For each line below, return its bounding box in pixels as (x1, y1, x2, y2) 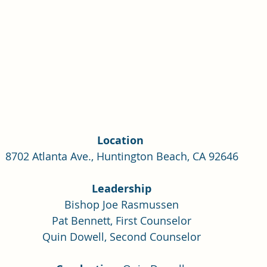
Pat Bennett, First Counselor (52, 213, 191, 228)
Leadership (92, 181, 151, 197)
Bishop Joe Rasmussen (64, 197, 179, 212)
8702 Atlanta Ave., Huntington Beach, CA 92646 (5, 149, 238, 164)
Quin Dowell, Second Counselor (42, 229, 201, 244)
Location (97, 133, 147, 148)
